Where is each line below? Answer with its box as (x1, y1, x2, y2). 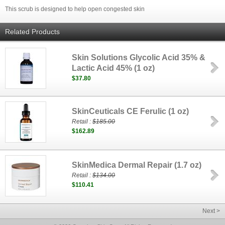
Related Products (5, 28, 60, 36)
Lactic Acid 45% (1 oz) (72, 64, 155, 72)
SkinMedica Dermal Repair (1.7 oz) (72, 161, 202, 169)
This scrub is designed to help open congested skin (5, 6, 145, 13)
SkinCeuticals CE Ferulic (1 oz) (72, 107, 189, 116)
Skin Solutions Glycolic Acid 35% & (72, 53, 206, 62)
